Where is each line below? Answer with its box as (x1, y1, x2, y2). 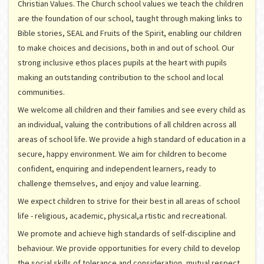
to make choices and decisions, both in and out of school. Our (18, 42, 235, 54)
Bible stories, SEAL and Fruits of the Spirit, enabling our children (18, 28, 242, 39)
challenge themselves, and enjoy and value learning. (18, 178, 201, 189)
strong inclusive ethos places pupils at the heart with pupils (18, 57, 227, 68)
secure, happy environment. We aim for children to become (18, 148, 227, 160)
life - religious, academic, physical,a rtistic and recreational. (18, 210, 227, 222)
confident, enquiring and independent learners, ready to (18, 163, 216, 174)
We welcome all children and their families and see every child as (18, 104, 246, 115)
